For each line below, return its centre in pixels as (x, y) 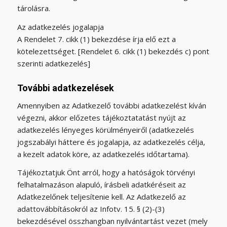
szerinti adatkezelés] (53, 63)
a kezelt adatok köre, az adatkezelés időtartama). (103, 154)
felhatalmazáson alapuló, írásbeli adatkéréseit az (101, 185)
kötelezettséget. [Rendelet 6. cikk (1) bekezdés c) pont (113, 51)
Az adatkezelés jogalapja (60, 27)
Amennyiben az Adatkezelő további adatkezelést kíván (111, 105)
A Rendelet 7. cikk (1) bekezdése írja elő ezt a (96, 39)
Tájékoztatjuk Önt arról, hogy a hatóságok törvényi (106, 173)
